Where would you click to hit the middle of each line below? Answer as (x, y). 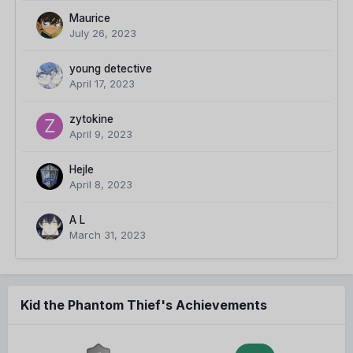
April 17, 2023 (102, 84)
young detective (111, 69)
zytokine (91, 119)
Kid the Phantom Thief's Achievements (144, 305)
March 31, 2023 (108, 235)
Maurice (90, 19)
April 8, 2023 (101, 185)
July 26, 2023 (103, 33)
